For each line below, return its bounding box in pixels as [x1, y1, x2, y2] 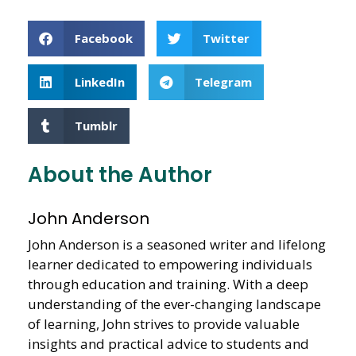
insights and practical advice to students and [28, 334, 309, 353]
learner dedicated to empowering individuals [28, 254, 312, 273]
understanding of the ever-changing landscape [28, 294, 321, 313]
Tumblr [74, 118, 118, 134]
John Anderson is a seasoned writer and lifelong [28, 234, 326, 253]
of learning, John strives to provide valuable [28, 314, 300, 333]
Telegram [195, 74, 252, 91]
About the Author [28, 160, 212, 189]
